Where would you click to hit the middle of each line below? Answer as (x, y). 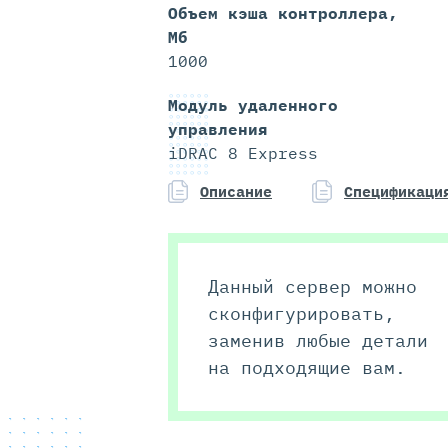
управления (218, 129)
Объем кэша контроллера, (283, 13)
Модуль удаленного (253, 105)
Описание (236, 192)
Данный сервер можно (312, 287)
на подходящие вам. (307, 368)
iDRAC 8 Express (243, 153)
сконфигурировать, (301, 314)
